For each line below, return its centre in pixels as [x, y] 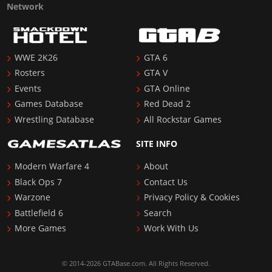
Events [28, 88]
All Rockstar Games [183, 119]
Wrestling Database [55, 119]
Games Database [49, 104]
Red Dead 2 [168, 104]
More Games [41, 229]
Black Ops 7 [39, 182]
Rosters [30, 73]
